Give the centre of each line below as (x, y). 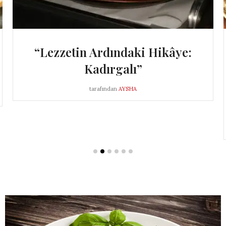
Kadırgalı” (113, 69)
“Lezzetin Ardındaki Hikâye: (113, 52)
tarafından (103, 89)
